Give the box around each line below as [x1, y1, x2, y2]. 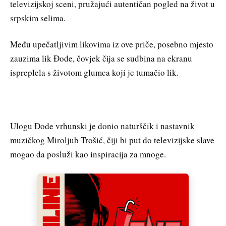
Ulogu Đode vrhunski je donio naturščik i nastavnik [10, 120, 195, 132]
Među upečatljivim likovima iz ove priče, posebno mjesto [10, 38, 213, 50]
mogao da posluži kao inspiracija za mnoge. [10, 148, 166, 160]
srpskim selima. [10, 12, 66, 24]
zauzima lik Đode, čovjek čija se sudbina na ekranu [10, 52, 192, 64]
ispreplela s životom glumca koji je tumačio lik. [10, 66, 179, 78]
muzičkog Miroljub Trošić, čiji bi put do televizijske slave [10, 134, 214, 146]
